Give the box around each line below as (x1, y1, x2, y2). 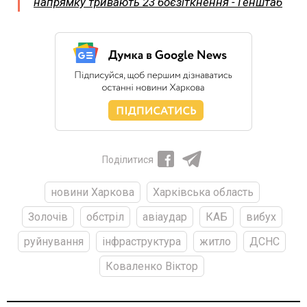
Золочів (27, 210, 68, 223)
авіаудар (142, 210, 187, 223)
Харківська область (152, 185, 254, 199)
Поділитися (101, 153, 153, 165)
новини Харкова (50, 185, 134, 199)
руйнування (24, 234, 84, 248)
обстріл (86, 210, 124, 223)
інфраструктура (102, 234, 181, 248)
